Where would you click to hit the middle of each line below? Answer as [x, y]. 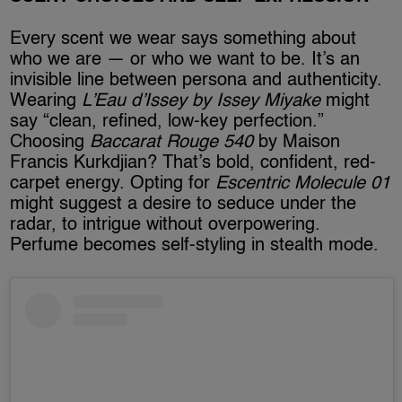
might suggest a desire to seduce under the [184, 205]
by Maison [297, 143]
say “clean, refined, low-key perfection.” [167, 122]
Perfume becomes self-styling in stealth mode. [195, 246]
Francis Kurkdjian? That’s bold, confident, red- [193, 164]
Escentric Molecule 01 [303, 184]
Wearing [46, 102]
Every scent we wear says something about [184, 40]
